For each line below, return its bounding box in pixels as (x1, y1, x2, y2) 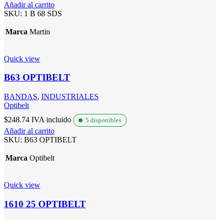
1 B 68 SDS (24, 9, 62, 18)
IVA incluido (29, 115, 73, 124)
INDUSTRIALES (41, 92, 99, 101)
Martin (29, 27, 50, 36)
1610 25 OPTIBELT (4, 198, 86, 209)
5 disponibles (85, 116, 121, 124)
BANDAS (4, 92, 37, 101)
